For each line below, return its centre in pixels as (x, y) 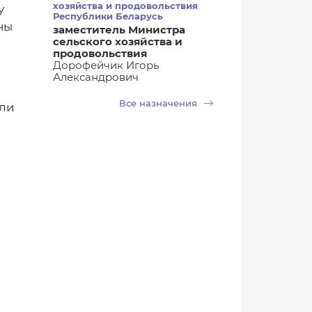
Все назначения (159, 103)
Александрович (96, 77)
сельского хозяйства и (118, 41)
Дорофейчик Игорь (106, 65)
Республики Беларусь (108, 16)
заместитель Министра (119, 30)
